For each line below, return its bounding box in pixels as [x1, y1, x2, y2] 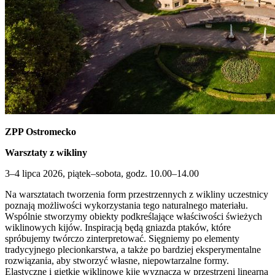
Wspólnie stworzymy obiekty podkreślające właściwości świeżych [5, 211, 262, 222]
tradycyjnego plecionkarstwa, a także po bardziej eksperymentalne [5, 244, 261, 255]
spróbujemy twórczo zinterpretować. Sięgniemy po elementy [5, 233, 239, 244]
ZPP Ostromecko [5, 126, 76, 137]
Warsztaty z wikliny [5, 147, 87, 158]
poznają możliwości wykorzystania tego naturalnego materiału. [5, 199, 248, 211]
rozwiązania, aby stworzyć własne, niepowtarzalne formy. [5, 255, 229, 266]
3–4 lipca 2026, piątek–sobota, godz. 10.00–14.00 [5, 168, 199, 179]
